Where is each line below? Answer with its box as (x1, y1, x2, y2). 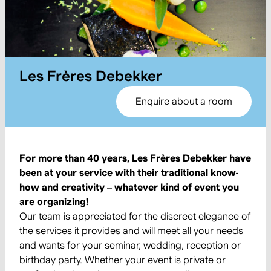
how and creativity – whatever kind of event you (19, 181, 239, 193)
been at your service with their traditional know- (19, 167, 238, 178)
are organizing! (19, 196, 88, 207)
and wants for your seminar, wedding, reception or (19, 240, 241, 251)
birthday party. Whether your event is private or (19, 254, 226, 266)
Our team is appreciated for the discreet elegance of (19, 211, 250, 222)
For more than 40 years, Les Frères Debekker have (19, 152, 251, 164)
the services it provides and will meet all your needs (19, 225, 243, 237)
